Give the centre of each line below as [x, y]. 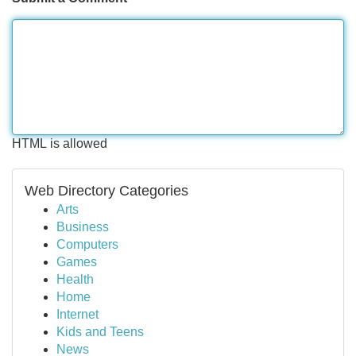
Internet [77, 314]
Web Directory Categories [106, 191]
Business [83, 227]
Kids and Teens [100, 332]
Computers [87, 244]
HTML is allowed [60, 143]
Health [75, 279]
